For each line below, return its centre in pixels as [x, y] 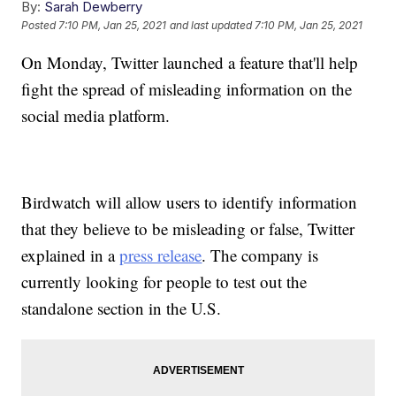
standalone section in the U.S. [122, 308]
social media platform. [96, 116]
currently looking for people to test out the [164, 282]
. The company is [260, 255]
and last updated [211, 26]
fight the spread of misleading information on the [187, 89]
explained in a [71, 255]
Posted [40, 26]
